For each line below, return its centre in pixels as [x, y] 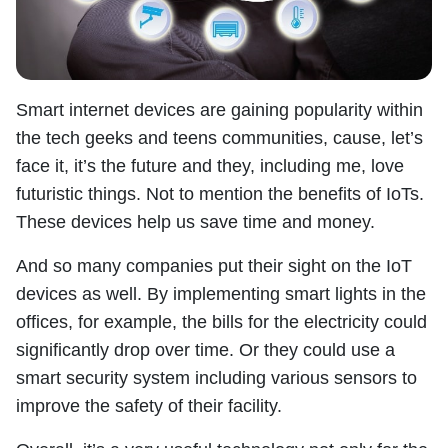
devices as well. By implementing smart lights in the [221, 294]
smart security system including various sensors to [216, 378]
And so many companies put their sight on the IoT [214, 266]
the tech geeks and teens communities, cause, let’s [219, 138]
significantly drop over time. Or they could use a [205, 350]
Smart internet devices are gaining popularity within [219, 110]
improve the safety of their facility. [149, 406]
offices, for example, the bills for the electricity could [221, 322]
